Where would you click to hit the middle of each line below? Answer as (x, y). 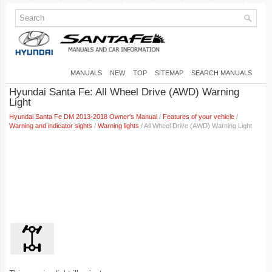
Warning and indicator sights (51, 126)
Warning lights (118, 126)
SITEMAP (169, 73)
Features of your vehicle (199, 117)
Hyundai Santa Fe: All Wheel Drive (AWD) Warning (124, 92)
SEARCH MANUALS (222, 73)
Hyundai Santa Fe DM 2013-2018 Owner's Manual (83, 117)
